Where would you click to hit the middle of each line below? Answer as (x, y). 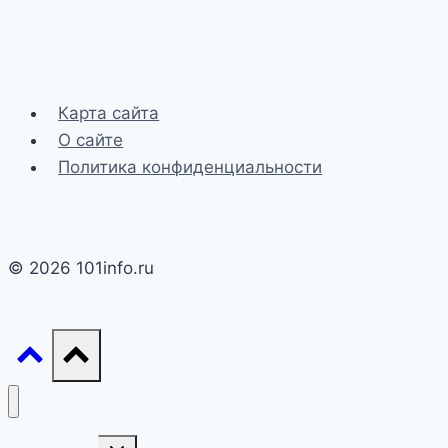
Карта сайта (109, 113)
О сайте (91, 140)
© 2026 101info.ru (81, 268)
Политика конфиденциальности (190, 167)
